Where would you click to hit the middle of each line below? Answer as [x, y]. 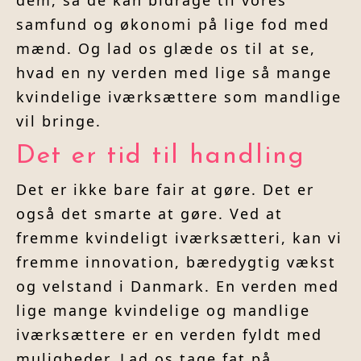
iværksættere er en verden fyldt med [169, 335]
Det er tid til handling [161, 157]
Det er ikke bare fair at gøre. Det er [165, 190]
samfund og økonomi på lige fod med [173, 25]
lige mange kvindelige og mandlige [163, 311]
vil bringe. [59, 121]
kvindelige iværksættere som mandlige [179, 97]
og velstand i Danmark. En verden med [178, 286]
